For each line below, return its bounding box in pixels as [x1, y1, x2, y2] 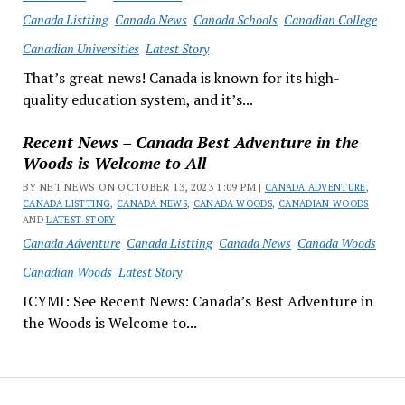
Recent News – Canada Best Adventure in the [22, 131, 359, 153]
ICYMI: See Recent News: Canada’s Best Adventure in [22, 291, 373, 311]
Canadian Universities [22, 39, 139, 57]
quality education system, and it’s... [22, 89, 253, 109]
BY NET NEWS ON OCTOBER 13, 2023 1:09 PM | [22, 180, 266, 193]
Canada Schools [193, 11, 278, 28]
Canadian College [283, 11, 377, 28]
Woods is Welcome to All [22, 152, 206, 174]
